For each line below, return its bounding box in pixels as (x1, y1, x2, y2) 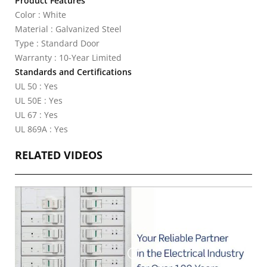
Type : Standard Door (15, 38, 100, 49)
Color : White (15, 9, 66, 20)
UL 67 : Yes (15, 109, 58, 120)
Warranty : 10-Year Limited (15, 52, 122, 63)
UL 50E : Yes (15, 95, 63, 106)
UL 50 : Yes (15, 80, 58, 92)
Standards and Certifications (15, 66, 132, 77)
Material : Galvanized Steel (15, 23, 122, 35)
